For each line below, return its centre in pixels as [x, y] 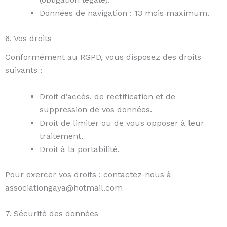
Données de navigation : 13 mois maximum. [124, 13]
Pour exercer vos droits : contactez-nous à [88, 174]
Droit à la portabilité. [80, 149]
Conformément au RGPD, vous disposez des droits [103, 57]
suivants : [24, 70]
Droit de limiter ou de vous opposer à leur [122, 123]
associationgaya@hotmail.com [64, 187]
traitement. [61, 136]
